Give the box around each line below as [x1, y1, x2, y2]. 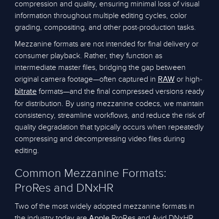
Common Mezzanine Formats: [15, 166, 166, 180]
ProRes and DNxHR [15, 181, 113, 195]
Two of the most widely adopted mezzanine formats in [15, 201, 195, 211]
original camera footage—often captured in [15, 74, 158, 84]
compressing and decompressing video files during [15, 134, 185, 144]
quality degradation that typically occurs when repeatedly [15, 122, 204, 132]
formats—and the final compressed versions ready [37, 87, 204, 96]
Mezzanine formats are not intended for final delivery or [15, 39, 198, 49]
